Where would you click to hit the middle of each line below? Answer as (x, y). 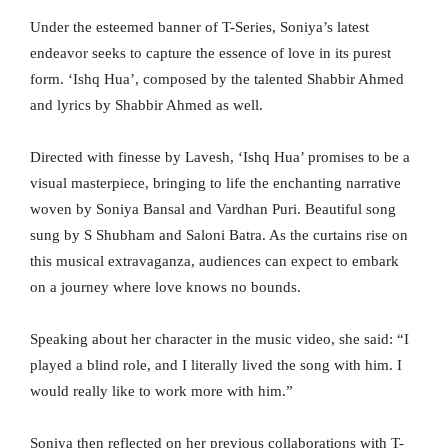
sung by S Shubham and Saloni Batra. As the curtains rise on (219, 235)
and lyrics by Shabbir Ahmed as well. (146, 105)
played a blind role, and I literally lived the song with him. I (216, 365)
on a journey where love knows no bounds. (165, 287)
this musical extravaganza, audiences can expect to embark (214, 261)
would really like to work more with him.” (161, 391)
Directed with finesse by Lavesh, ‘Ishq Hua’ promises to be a (220, 157)
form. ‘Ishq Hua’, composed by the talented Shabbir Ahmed (217, 79)
